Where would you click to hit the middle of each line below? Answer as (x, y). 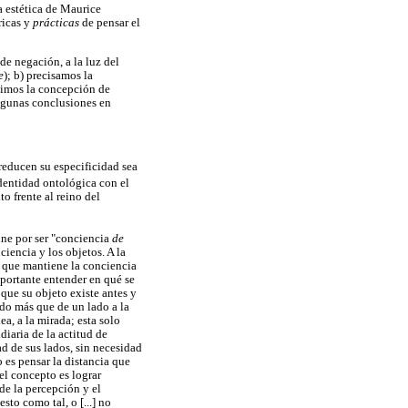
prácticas (57, 22)
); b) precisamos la (48, 75)
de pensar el (111, 22)
